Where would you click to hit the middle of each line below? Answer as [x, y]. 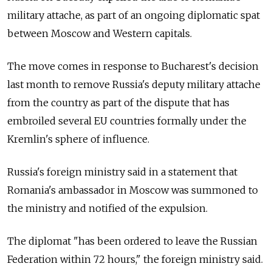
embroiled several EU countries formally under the [127, 121]
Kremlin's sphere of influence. [78, 139]
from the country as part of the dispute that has [118, 102]
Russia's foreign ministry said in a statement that [122, 172]
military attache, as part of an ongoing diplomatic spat [134, 15]
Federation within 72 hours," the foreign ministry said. [135, 259]
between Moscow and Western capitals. [100, 33]
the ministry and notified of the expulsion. [107, 208]
